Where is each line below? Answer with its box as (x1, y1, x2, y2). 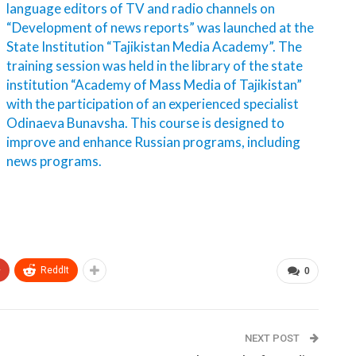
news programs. (6, 152, 102, 169)
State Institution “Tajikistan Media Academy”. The (6, 37, 302, 55)
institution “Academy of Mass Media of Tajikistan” (6, 75, 302, 93)
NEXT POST (244, 331, 302, 344)
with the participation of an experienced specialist (6, 95, 299, 112)
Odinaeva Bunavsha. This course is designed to (6, 114, 284, 131)
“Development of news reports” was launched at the (6, 18, 314, 36)
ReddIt (41, 264, 69, 276)
